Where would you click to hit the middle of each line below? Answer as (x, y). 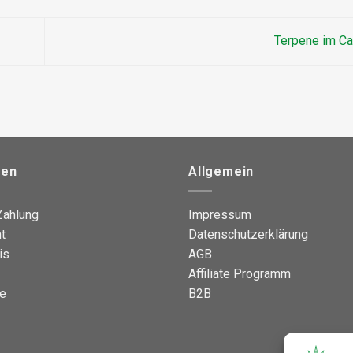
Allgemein (221, 172)
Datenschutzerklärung (248, 234)
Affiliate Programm (240, 273)
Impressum (220, 214)
